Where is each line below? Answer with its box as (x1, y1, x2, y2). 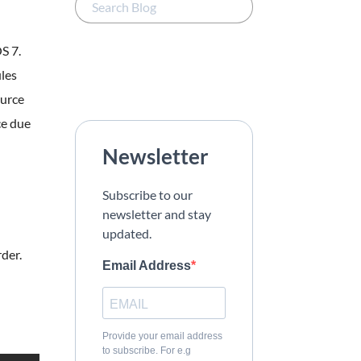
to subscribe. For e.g (102, 345, 191, 356)
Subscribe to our (102, 187, 193, 202)
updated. (102, 226, 151, 241)
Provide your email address (102, 330, 222, 342)
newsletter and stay (102, 206, 211, 222)
